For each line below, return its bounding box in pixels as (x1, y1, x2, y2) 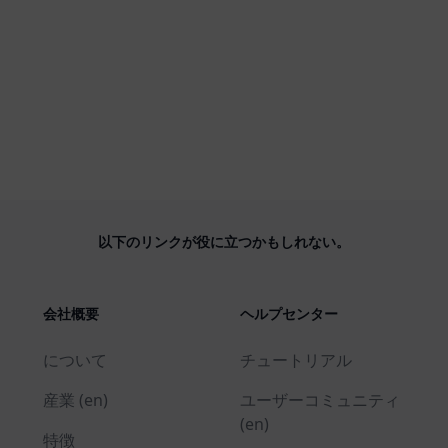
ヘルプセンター (239, 304, 338, 323)
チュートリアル (239, 349, 352, 371)
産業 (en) (43, 389, 109, 411)
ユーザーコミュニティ (239, 389, 400, 411)
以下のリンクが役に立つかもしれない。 (98, 232, 350, 251)
